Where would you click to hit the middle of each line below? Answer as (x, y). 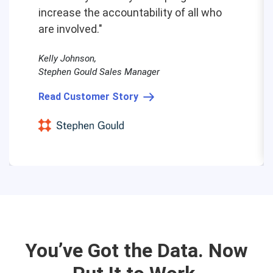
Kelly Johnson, (67, 59)
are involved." (70, 29)
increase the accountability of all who (130, 13)
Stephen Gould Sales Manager (99, 72)
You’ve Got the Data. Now (136, 251)
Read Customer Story (88, 97)
